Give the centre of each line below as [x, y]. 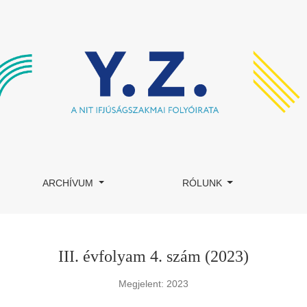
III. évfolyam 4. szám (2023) [153, 256]
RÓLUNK [203, 183]
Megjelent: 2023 [153, 284]
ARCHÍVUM [70, 183]
